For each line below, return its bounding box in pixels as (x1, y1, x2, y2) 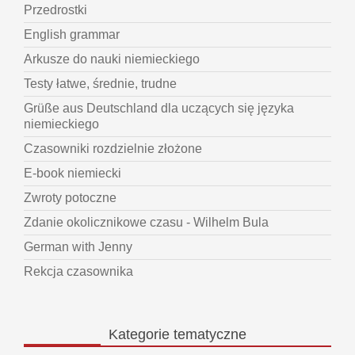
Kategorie (109, 326, 170, 343)
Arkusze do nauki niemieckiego (24, 52, 200, 67)
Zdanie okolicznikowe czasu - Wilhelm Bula (24, 216, 269, 230)
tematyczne (170, 326, 246, 343)
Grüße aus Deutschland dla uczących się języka (24, 101, 294, 116)
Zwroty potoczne (24, 191, 116, 205)
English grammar (24, 28, 120, 42)
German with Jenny (24, 240, 132, 254)
